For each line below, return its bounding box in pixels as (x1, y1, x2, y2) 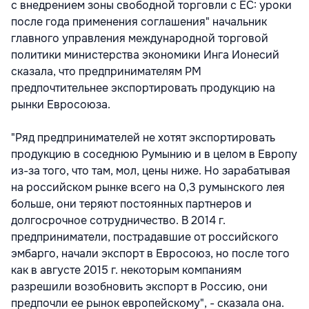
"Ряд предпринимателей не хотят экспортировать (11, 130, 275, 145)
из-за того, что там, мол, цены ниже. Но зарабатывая (11, 163, 290, 178)
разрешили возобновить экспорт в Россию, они (11, 279, 268, 294)
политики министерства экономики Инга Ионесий (11, 47, 279, 62)
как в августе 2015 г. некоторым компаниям (11, 262, 241, 277)
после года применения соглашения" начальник (11, 14, 267, 29)
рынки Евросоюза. (11, 97, 110, 112)
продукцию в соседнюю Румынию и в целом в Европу (11, 146, 297, 161)
